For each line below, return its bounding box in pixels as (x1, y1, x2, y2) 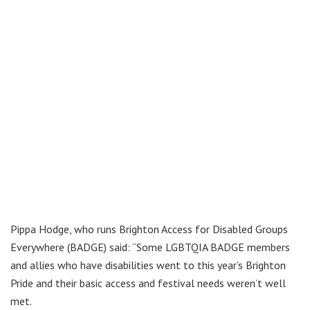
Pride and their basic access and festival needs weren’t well (10, 275, 286, 290)
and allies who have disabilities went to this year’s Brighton (10, 257, 286, 272)
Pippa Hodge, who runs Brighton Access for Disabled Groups (10, 221, 288, 236)
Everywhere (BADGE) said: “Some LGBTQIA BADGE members (10, 239, 290, 254)
